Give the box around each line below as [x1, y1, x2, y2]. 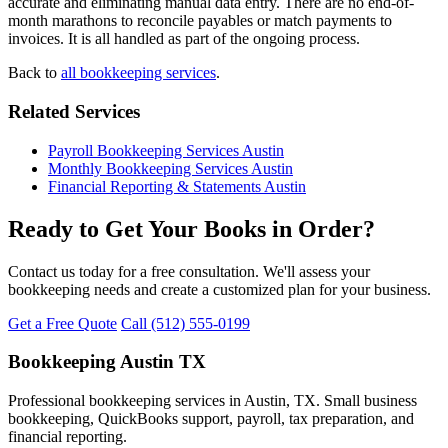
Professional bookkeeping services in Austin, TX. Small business [8, 392, 417, 410]
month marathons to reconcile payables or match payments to [8, 12, 392, 30]
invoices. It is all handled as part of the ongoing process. [8, 30, 360, 48]
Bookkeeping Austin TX [8, 351, 206, 373]
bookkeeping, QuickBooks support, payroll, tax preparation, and [8, 410, 414, 428]
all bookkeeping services [61, 64, 216, 82]
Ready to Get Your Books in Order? [8, 215, 375, 242]
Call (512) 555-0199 [121, 314, 250, 332]
